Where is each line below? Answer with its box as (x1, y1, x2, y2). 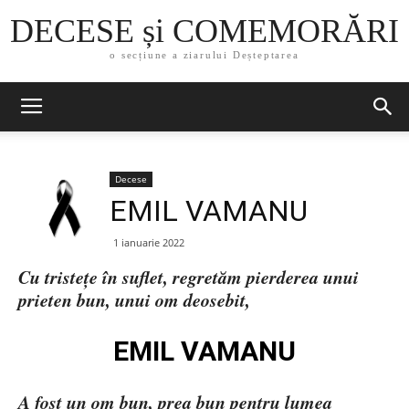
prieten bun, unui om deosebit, (18, 287, 250, 312)
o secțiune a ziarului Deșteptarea (110, 49, 299, 61)
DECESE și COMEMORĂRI (10, 13, 399, 50)
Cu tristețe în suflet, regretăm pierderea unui (18, 264, 359, 289)
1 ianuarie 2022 (113, 236, 184, 249)
